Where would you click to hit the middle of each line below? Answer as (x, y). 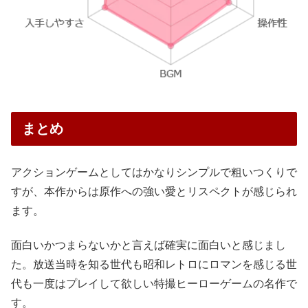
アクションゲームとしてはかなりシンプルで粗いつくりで (154, 172)
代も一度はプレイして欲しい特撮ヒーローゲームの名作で (154, 284)
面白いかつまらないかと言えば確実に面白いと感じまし (148, 245)
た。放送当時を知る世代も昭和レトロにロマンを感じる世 (154, 265)
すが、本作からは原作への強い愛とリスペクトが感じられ (154, 191)
